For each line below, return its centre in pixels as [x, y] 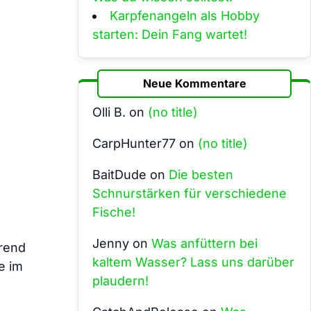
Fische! [114, 212]
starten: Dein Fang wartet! [170, 34]
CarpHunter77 [134, 143]
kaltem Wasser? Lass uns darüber [193, 262]
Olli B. [109, 112]
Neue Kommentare [194, 83]
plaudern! [120, 280]
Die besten [201, 174]
